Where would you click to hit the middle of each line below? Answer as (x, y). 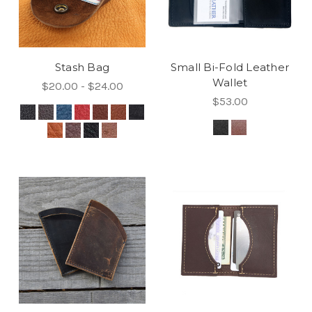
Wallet (230, 83)
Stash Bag (82, 68)
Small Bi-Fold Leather (230, 68)
